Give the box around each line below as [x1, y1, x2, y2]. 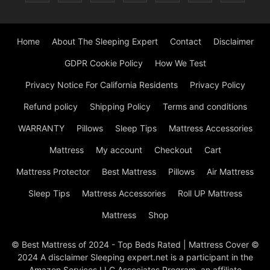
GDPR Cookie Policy [64, 58, 143, 69]
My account [95, 145, 142, 155]
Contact [169, 36, 201, 47]
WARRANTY [17, 123, 64, 134]
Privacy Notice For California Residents [25, 80, 178, 90]
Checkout [154, 145, 192, 155]
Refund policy [23, 101, 78, 112]
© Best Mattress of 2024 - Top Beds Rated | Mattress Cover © [11, 239, 259, 250]
